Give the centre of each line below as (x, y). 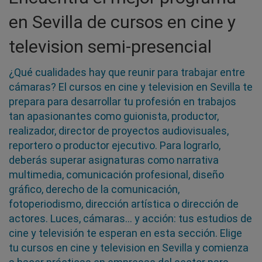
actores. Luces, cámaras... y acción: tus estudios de (130, 218)
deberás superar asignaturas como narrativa (114, 160)
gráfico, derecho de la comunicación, (94, 189)
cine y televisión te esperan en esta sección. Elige (125, 233)
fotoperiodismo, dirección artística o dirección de (124, 204)
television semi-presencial (110, 46)
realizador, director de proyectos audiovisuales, (119, 130)
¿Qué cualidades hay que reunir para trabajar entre (127, 72)
